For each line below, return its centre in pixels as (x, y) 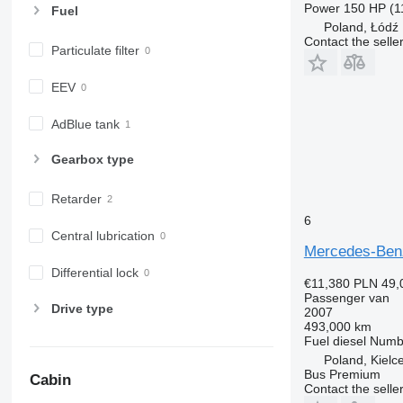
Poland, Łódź (361, 27)
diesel (349, 340)
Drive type (82, 308)
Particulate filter (95, 50)
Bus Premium (342, 374)
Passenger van (346, 297)
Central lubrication (103, 236)
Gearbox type (92, 160)
